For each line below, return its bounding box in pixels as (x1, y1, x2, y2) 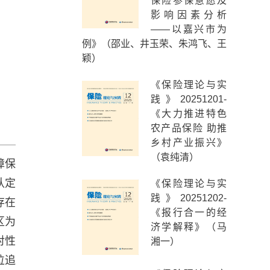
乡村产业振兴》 (151, 137, 227, 148)
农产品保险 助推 (151, 123, 227, 133)
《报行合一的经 (151, 207, 227, 218)
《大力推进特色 (151, 108, 227, 119)
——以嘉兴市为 (151, 24, 227, 34)
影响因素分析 (151, 10, 227, 20)
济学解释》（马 (151, 222, 227, 232)
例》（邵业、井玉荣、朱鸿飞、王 (82, 39, 227, 49)
